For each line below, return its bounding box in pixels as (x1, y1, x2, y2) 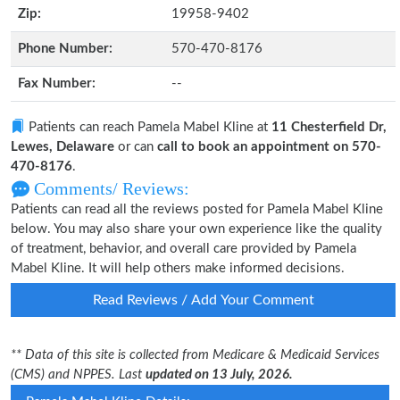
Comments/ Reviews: (29, 179, 189, 198)
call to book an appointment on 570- (157, 140, 381, 154)
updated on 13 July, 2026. (146, 368, 293, 381)
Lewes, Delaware (11, 140, 114, 154)
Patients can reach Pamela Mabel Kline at (25, 121, 271, 134)
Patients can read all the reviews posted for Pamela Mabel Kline (11, 203, 383, 216)
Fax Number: (18, 77, 96, 90)
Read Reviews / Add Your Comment (92, 293, 314, 307)
